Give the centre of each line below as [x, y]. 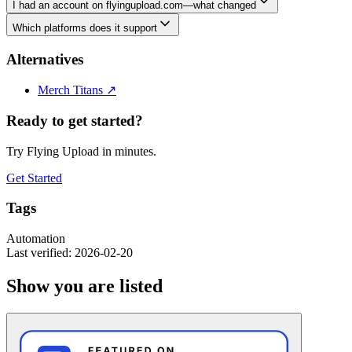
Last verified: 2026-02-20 [70, 253]
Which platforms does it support [85, 27]
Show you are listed [84, 286]
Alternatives [45, 59]
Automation [36, 239]
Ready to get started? [75, 120]
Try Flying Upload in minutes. [81, 151]
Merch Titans [72, 90]
